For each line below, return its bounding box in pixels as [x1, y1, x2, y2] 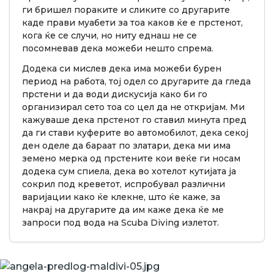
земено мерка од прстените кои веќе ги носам [22, 152, 240, 164]
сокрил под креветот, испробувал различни [22, 178, 225, 190]
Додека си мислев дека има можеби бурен [22, 62, 221, 74]
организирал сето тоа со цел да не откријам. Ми [22, 101, 245, 113]
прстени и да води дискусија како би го [22, 88, 207, 100]
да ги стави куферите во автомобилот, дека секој [22, 127, 248, 138]
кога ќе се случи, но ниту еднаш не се [22, 29, 197, 41]
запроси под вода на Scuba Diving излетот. [22, 217, 219, 228]
